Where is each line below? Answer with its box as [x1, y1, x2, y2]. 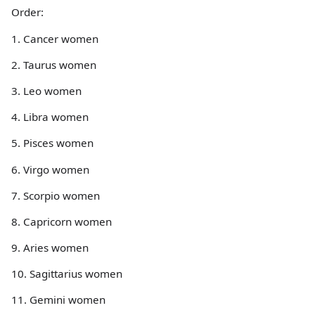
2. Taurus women [11, 57, 96, 72]
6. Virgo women [11, 162, 89, 176]
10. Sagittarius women [11, 266, 122, 281]
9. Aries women [11, 240, 89, 255]
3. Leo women [11, 83, 82, 98]
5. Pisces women [11, 136, 94, 150]
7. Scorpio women [11, 188, 100, 202]
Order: [11, 5, 44, 20]
